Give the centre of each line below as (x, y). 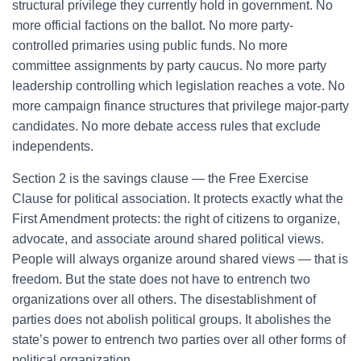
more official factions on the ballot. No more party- (153, 25)
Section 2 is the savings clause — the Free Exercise (160, 178)
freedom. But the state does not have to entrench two (161, 279)
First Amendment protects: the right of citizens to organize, (176, 219)
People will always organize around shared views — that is (180, 259)
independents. (53, 146)
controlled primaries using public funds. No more (150, 46)
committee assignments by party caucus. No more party (169, 66)
